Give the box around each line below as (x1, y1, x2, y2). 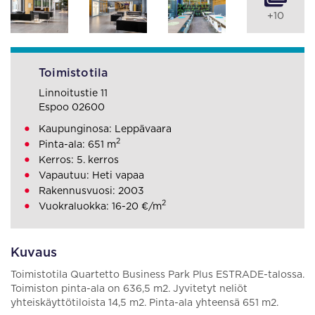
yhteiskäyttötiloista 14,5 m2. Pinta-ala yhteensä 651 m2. (11, 298, 278, 308)
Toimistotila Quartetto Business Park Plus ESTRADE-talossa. (11, 270, 304, 280)
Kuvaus (11, 247, 57, 259)
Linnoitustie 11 (39, 89, 108, 98)
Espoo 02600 (39, 103, 105, 112)
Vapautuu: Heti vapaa (39, 171, 144, 181)
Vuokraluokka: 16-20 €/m (39, 202, 162, 212)
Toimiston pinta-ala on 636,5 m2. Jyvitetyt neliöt (11, 284, 247, 294)
